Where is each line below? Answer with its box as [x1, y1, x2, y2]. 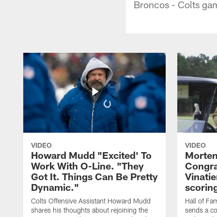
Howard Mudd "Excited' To [31, 149, 152, 161]
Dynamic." [31, 181, 79, 193]
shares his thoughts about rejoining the [31, 205, 148, 214]
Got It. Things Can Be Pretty [31, 170, 158, 182]
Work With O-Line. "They [31, 159, 144, 171]
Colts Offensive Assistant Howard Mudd [31, 196, 151, 205]
